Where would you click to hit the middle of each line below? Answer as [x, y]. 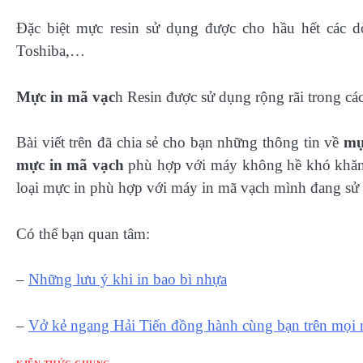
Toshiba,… [51, 51]
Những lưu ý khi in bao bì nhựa [128, 280]
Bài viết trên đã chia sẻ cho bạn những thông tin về [180, 143]
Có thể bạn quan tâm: [83, 233]
